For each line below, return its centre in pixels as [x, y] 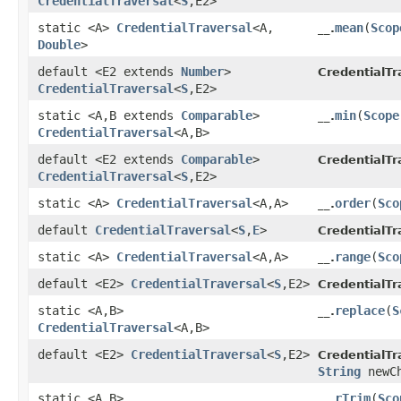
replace [360, 311]
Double [59, 45]
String [339, 372]
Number [202, 72]
